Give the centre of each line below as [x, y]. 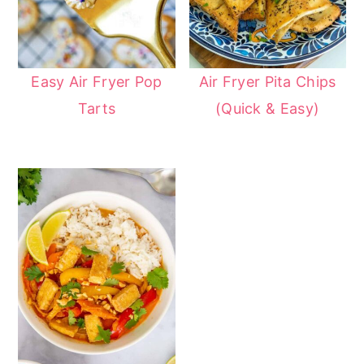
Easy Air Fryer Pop [97, 81]
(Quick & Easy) [267, 108]
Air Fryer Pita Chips [267, 81]
